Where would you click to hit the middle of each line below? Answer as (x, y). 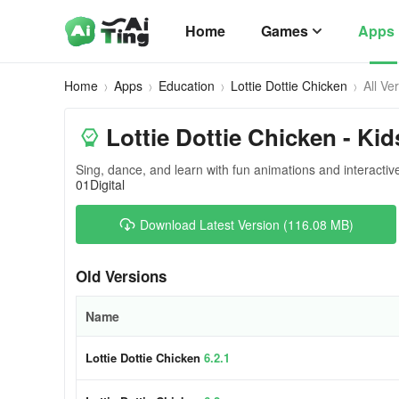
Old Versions (121, 276)
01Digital (100, 184)
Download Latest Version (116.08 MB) (247, 224)
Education (187, 85)
